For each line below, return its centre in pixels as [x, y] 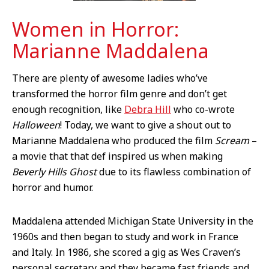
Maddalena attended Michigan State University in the [133, 221]
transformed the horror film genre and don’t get [119, 94]
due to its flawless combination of [175, 172]
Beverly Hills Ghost [56, 172]
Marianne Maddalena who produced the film [113, 141]
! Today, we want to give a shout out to [146, 125]
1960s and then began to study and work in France [125, 237]
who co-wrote [203, 110]
